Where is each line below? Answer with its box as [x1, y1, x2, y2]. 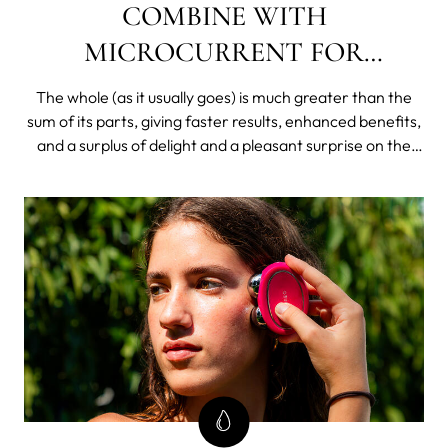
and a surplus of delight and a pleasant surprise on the [37, 134, 411, 155]
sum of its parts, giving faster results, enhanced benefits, [27, 110, 421, 131]
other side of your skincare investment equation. [54, 158, 394, 179]
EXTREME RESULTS [101, 70, 347, 105]
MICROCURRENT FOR [84, 34, 364, 69]
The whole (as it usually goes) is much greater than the [36, 86, 412, 107]
